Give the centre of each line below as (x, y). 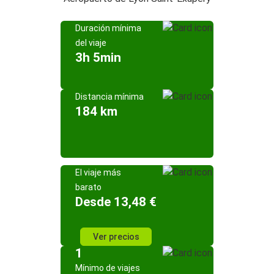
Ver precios (116, 237)
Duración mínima (108, 28)
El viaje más (98, 172)
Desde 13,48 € (116, 202)
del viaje (91, 43)
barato (88, 187)
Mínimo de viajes (108, 268)
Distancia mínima (109, 97)
